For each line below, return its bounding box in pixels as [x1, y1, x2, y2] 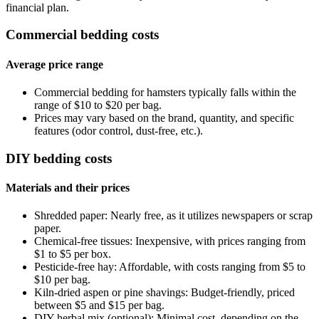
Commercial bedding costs [6, 27, 159, 43]
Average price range [6, 58, 103, 70]
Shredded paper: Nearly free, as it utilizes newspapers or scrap [34, 209, 313, 222]
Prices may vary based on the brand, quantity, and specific [34, 112, 294, 124]
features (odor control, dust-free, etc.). [34, 125, 203, 137]
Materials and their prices [6, 181, 130, 194]
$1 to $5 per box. [34, 248, 111, 261]
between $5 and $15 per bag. [34, 299, 164, 312]
